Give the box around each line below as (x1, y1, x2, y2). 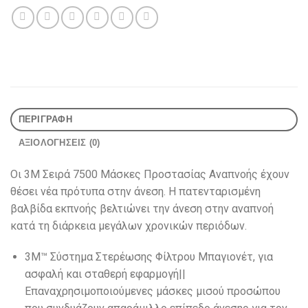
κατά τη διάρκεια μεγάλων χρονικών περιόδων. (10, 219, 247, 232)
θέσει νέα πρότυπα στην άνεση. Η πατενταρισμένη (10, 184, 261, 198)
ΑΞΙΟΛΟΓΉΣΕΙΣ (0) (18, 137, 100, 148)
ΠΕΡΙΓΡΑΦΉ (18, 113, 72, 124)
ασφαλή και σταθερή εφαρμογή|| (24, 267, 186, 281)
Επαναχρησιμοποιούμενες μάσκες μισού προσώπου (24, 285, 280, 298)
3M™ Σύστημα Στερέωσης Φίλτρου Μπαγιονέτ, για (24, 250, 273, 264)
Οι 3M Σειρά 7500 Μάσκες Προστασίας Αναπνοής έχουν (10, 167, 289, 181)
